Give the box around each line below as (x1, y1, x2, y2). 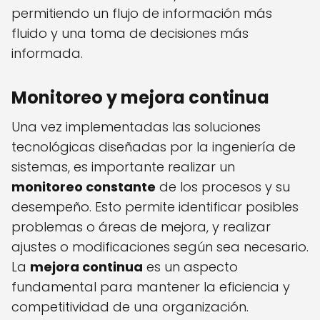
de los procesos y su (156, 178, 290, 196)
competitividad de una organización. (11, 298, 249, 316)
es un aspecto (143, 258, 238, 276)
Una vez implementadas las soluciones (11, 118, 261, 136)
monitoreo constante (11, 178, 156, 196)
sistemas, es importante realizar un (11, 158, 235, 176)
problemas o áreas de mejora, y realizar (11, 218, 271, 236)
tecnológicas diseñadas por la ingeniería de (11, 138, 296, 156)
